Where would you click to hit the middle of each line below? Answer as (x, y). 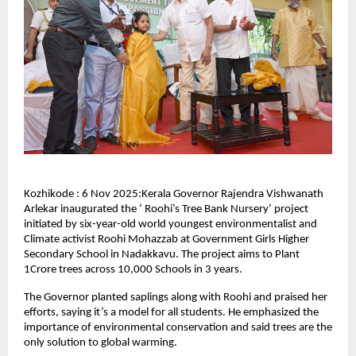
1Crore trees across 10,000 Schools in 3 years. (133, 269)
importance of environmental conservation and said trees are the (178, 327)
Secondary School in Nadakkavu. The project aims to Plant (162, 254)
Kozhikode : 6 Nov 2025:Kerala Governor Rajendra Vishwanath (174, 194)
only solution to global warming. (101, 342)
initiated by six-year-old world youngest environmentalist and (170, 224)
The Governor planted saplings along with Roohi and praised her (176, 297)
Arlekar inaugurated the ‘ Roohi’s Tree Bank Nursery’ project (166, 209)
